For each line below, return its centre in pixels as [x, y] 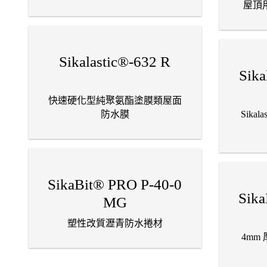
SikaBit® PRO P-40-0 [115, 185]
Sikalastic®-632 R [115, 62]
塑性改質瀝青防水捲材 [115, 223]
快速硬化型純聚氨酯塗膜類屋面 [115, 101]
